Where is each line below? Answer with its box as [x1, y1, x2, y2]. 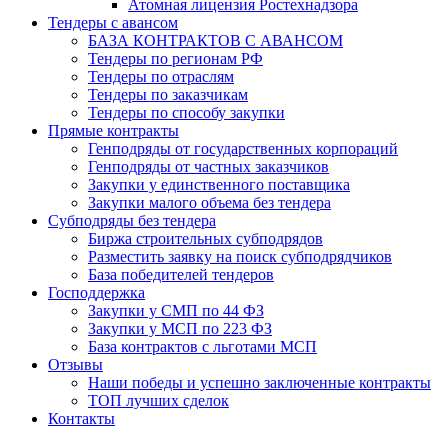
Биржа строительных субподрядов [88, 230, 323, 247]
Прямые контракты [48, 122, 179, 139]
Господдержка [48, 284, 145, 301]
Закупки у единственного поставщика [88, 176, 350, 193]
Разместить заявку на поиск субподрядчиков [88, 248, 392, 265]
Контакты [48, 410, 115, 427]
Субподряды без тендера [48, 212, 216, 229]
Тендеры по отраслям [88, 68, 234, 85]
